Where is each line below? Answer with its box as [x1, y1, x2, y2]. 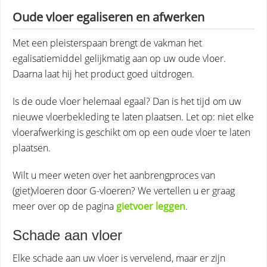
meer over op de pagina [13, 200, 116, 213]
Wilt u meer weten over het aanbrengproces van [13, 169, 215, 182]
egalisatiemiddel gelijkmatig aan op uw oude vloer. [13, 52, 226, 65]
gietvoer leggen [116, 200, 185, 213]
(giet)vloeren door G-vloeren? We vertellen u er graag [13, 184, 235, 197]
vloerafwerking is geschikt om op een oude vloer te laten [13, 126, 250, 139]
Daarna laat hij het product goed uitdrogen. [13, 67, 194, 80]
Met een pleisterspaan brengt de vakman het [13, 36, 202, 49]
